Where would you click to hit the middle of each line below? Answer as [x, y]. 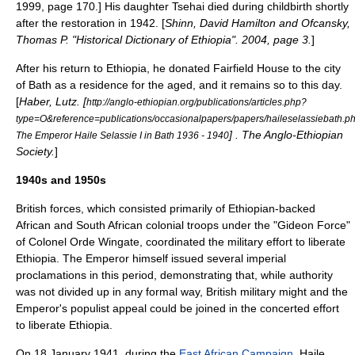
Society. [35, 151]
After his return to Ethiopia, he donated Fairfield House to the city [178, 68]
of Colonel [43, 242]
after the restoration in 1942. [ [90, 23]
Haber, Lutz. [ [53, 101]
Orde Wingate [105, 242]
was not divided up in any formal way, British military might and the [182, 292]
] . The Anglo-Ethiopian [286, 135]
